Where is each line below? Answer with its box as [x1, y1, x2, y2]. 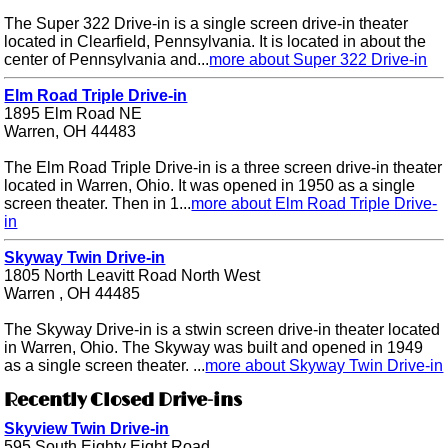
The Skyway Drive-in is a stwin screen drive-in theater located [4, 321, 441, 339]
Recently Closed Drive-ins [4, 389, 243, 412]
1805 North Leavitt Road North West [4, 267, 261, 285]
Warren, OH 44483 [4, 123, 137, 141]
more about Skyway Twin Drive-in [205, 357, 444, 375]
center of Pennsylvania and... [4, 51, 210, 69]
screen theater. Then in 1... [4, 195, 192, 213]
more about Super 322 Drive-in [209, 51, 428, 69]
